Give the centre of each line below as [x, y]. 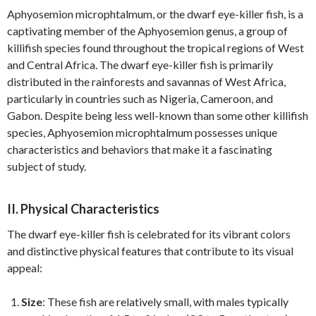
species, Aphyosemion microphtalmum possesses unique [142, 132]
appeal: [25, 268]
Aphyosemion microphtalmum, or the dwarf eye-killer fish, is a [155, 14]
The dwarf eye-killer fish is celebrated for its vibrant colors [149, 234]
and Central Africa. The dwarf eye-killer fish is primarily [140, 65]
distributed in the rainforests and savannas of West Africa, [146, 81]
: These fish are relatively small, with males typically [165, 302]
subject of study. [47, 166]
